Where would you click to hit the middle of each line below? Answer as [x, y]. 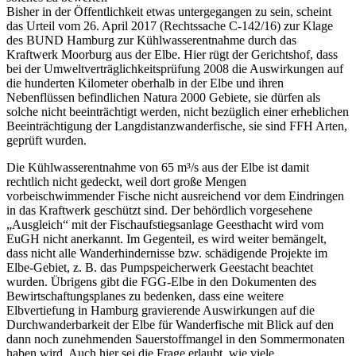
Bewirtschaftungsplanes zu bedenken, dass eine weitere [145, 296]
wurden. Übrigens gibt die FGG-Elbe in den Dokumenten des [161, 282]
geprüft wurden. [46, 141]
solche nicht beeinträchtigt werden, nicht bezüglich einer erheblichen [178, 112]
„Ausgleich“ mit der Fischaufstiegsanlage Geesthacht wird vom [165, 225]
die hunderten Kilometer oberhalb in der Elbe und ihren [145, 83]
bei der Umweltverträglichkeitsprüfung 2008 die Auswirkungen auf [175, 69]
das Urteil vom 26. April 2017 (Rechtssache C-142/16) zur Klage [170, 26]
